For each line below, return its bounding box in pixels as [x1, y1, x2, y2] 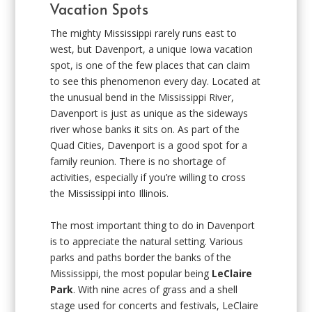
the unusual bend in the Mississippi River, [50, 91, 235, 104]
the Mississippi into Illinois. [50, 187, 169, 201]
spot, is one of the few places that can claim [50, 58, 251, 72]
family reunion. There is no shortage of [50, 155, 226, 169]
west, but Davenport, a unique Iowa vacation [50, 42, 253, 56]
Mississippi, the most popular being [50, 266, 212, 280]
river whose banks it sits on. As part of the [50, 123, 240, 136]
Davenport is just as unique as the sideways [50, 107, 249, 120]
